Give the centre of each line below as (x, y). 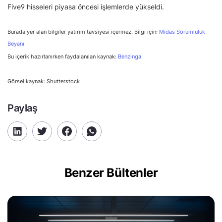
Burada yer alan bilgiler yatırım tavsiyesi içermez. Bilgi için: (83, 32)
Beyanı (16, 44)
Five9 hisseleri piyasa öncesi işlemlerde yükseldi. (86, 6)
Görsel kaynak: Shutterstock (44, 81)
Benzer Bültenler (111, 172)
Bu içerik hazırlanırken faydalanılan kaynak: (63, 56)
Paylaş (23, 108)
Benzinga (130, 56)
